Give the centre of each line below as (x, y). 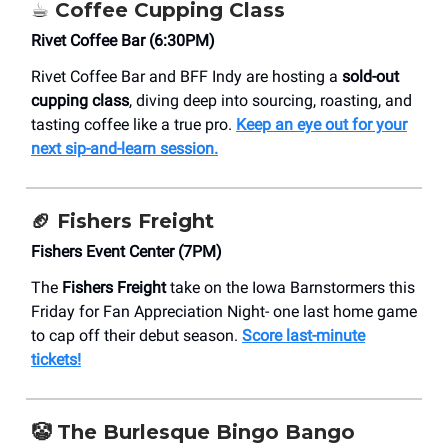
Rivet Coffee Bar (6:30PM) (123, 40)
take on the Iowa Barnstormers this (290, 287)
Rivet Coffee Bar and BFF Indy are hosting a (186, 76)
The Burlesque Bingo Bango (206, 431)
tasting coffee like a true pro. (133, 124)
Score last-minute (303, 335)
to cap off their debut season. (136, 335)
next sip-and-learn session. (124, 148)
